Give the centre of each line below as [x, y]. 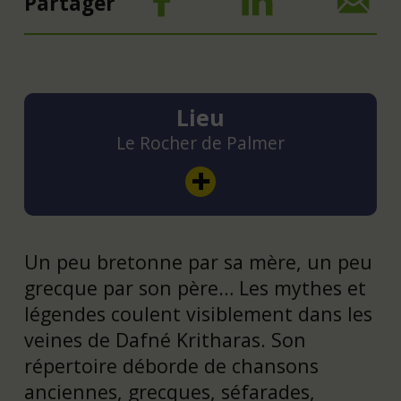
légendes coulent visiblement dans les [198, 313]
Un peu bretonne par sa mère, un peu [198, 261]
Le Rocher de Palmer [200, 142]
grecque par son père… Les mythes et [195, 287]
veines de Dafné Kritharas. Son [165, 339]
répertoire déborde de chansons [171, 365]
